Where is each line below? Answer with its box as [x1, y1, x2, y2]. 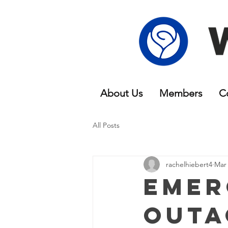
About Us [100, 87, 143, 99]
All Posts [93, 120, 120, 130]
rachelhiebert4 [166, 159, 212, 169]
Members [159, 87, 203, 99]
